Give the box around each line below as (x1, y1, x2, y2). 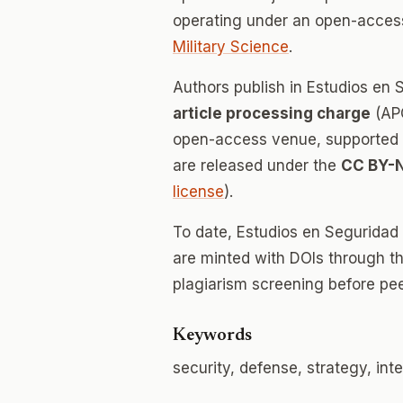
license (173, 183, 224, 201)
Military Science (173, 38, 289, 56)
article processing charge (173, 104, 371, 122)
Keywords (173, 327, 252, 345)
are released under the (173, 157, 341, 175)
